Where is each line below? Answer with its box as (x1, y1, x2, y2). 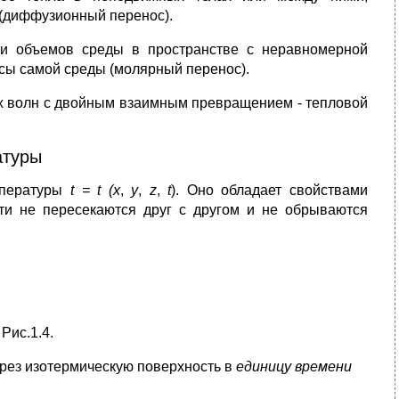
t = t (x (69, 183, 120, 199)
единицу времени (236, 359, 352, 375)
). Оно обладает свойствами (171, 183, 368, 199)
